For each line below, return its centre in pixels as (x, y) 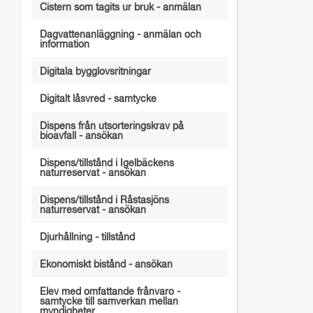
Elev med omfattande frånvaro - (110, 292)
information (64, 45)
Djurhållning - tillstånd (87, 238)
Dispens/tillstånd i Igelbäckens (107, 163)
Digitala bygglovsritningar (95, 72)
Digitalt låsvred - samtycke (98, 99)
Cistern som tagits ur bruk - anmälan (120, 8)
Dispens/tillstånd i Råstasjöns (104, 201)
